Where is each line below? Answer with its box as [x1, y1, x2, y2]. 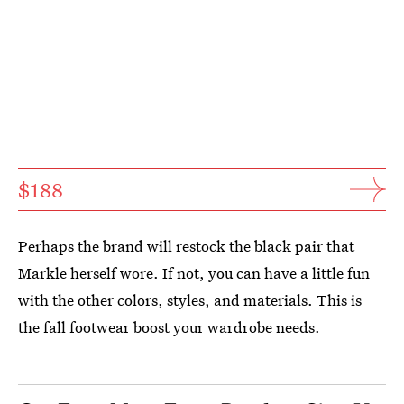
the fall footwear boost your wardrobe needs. [18, 316, 320, 337]
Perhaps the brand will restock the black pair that [18, 234, 354, 256]
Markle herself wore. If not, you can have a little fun [18, 262, 370, 283]
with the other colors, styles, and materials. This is [18, 289, 362, 310]
